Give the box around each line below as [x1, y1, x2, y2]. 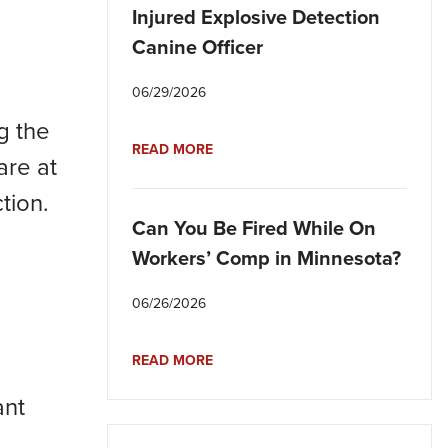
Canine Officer [132, 32, 263, 62]
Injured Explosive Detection [132, 2, 380, 32]
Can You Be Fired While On [132, 213, 376, 243]
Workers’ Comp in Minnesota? [132, 243, 401, 273]
